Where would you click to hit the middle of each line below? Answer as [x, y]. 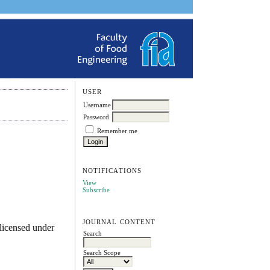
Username [97, 105]
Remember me [117, 130]
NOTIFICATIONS [112, 171]
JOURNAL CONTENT [119, 222]
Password [96, 117]
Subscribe [96, 190]
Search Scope [102, 252]
